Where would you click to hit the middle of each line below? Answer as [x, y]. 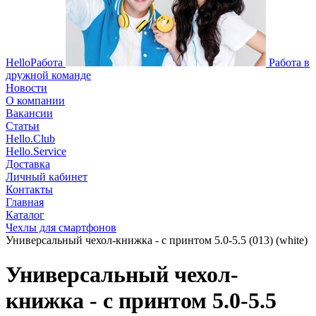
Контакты [29, 189]
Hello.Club [30, 139]
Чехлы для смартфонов [61, 227]
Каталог [25, 215]
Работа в [289, 62]
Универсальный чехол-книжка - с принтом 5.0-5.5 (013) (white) [157, 240]
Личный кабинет [47, 177]
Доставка [28, 164]
